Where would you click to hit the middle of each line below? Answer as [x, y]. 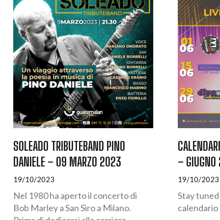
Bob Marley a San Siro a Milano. [72, 207]
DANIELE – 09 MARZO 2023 [67, 161]
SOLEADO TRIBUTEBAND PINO [69, 146]
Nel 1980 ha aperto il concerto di [75, 195]
